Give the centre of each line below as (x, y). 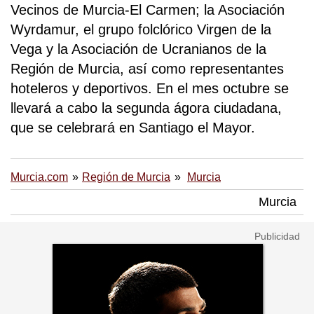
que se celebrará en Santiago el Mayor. (133, 128)
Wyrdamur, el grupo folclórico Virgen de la (141, 30)
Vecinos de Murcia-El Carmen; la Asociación (148, 10)
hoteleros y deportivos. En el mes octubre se (150, 89)
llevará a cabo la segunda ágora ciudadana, (146, 108)
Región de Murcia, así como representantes (147, 69)
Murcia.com (39, 177)
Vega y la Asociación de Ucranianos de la (138, 49)
